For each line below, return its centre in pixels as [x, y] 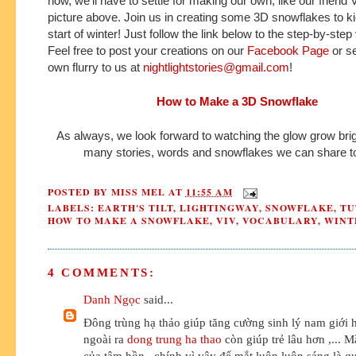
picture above [83, 17]
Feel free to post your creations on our [147, 50]
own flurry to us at [95, 67]
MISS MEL [138, 192]
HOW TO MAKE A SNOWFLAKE [129, 221]
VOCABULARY [280, 221]
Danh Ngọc [112, 300]
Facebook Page [288, 50]
